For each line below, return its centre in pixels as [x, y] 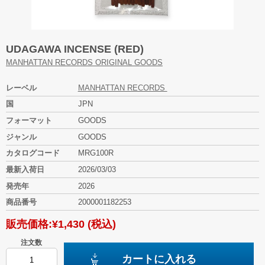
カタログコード [33, 153]
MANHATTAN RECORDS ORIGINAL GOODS [84, 62]
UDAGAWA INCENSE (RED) [75, 49]
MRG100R [97, 153]
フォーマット [29, 121]
